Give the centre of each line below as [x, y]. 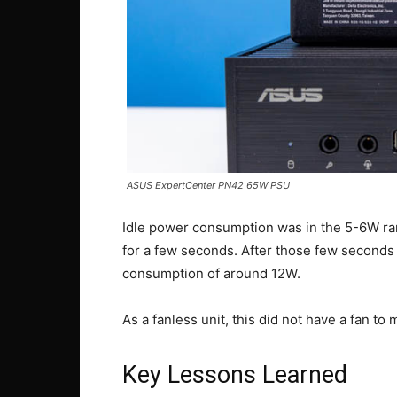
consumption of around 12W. [211, 274]
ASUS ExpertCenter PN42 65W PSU [208, 186]
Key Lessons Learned [235, 375]
